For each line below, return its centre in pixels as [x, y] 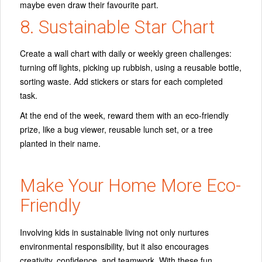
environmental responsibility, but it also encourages [114, 246]
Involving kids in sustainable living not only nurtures [114, 232]
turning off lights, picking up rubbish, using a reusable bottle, [131, 68]
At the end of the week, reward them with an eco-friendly [124, 116]
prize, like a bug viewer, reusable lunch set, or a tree [116, 130]
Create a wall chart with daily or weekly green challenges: [126, 54]
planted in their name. [60, 144]
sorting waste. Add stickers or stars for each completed [121, 82]
